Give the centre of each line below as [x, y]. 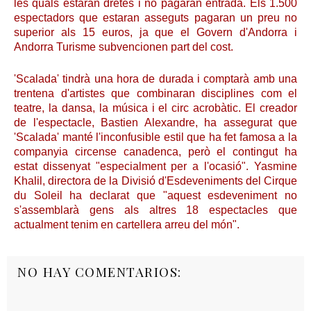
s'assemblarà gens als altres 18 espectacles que [155, 210]
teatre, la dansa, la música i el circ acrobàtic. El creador [155, 108]
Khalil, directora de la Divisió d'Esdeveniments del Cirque [155, 181]
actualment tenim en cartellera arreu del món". [127, 225]
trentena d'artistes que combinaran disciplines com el [155, 93]
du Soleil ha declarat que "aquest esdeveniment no [155, 195]
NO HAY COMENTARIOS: [100, 272]
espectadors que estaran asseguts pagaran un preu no [155, 18]
